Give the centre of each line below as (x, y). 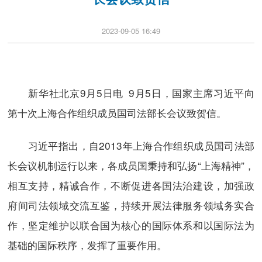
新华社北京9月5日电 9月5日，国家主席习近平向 (131, 93)
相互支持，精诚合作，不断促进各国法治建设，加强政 (131, 185)
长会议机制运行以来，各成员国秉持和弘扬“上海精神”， (131, 165)
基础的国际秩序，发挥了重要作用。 (87, 244)
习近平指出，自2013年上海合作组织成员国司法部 (131, 145)
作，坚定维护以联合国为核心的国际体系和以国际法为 (131, 225)
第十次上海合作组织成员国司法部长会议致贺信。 (117, 113)
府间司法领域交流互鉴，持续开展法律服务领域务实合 (131, 205)
